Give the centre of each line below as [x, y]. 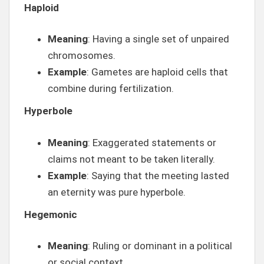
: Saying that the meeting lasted [158, 175]
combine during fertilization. [111, 88]
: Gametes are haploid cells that [157, 72]
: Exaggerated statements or [152, 142]
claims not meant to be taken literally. [131, 159]
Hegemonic [51, 214]
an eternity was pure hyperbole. [117, 192]
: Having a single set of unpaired [159, 39]
